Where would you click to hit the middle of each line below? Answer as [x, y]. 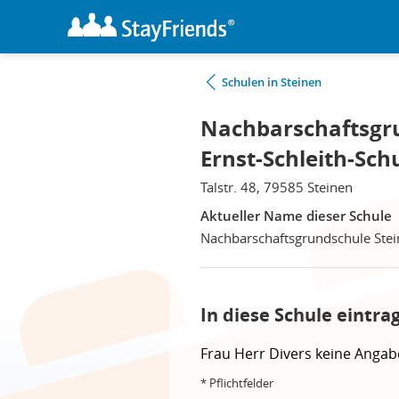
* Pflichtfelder [237, 383]
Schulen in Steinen [272, 82]
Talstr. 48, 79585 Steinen [277, 187]
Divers [292, 354]
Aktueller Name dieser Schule [296, 216]
